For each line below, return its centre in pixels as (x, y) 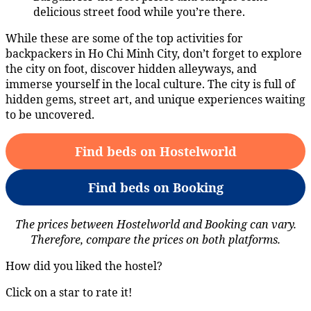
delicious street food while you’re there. (139, 12)
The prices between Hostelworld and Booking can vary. (155, 225)
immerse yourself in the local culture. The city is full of (150, 84)
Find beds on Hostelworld (155, 152)
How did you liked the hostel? (84, 266)
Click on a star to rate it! (69, 293)
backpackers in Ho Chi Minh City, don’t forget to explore (154, 54)
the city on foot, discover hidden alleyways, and (131, 69)
